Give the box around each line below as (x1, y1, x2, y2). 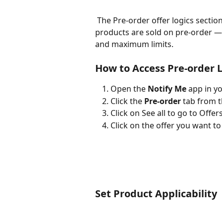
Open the (111, 83, 148, 95)
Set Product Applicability (95, 187, 217, 201)
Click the (111, 95, 144, 107)
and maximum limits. (95, 39, 173, 50)
